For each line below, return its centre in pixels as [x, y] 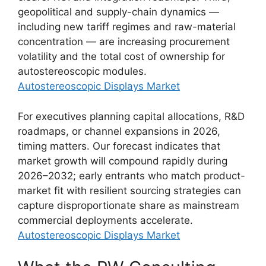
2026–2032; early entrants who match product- [132, 175]
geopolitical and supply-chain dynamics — [118, 12]
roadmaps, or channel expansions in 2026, [119, 131]
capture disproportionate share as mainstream [129, 205]
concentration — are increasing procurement [124, 42]
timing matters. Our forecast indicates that [119, 146]
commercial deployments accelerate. [105, 220]
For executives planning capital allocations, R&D [131, 116]
